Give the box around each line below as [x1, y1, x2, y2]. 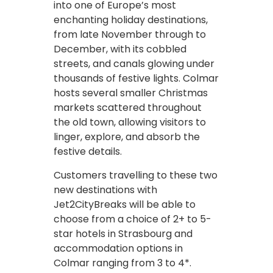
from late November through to [54, 27, 206, 41]
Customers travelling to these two [54, 168, 218, 182]
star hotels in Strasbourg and [54, 226, 193, 241]
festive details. [54, 144, 127, 158]
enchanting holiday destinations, [54, 12, 208, 27]
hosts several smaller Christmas [54, 85, 208, 100]
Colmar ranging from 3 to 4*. [54, 255, 191, 270]
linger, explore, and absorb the [54, 129, 200, 144]
